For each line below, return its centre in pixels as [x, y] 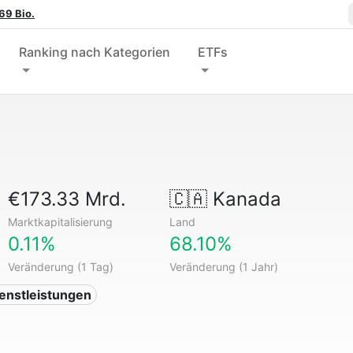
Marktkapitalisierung [61, 222]
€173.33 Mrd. [67, 199]
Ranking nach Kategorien [95, 52]
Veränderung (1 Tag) [61, 267]
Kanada [244, 199]
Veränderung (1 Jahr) [223, 267]
